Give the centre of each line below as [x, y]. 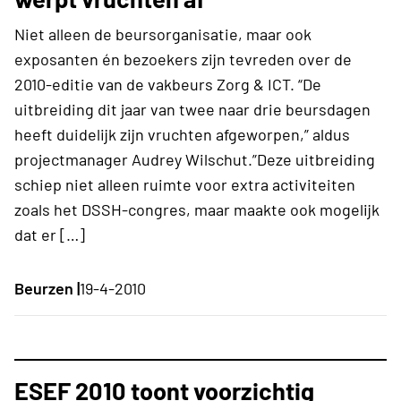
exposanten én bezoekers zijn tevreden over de [183, 59]
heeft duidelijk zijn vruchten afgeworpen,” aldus [182, 134]
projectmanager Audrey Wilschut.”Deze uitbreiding [195, 159]
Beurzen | [47, 288]
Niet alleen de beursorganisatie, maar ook [163, 34]
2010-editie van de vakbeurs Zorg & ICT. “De [168, 84]
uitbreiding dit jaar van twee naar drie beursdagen [192, 109]
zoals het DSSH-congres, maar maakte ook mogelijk [197, 209]
